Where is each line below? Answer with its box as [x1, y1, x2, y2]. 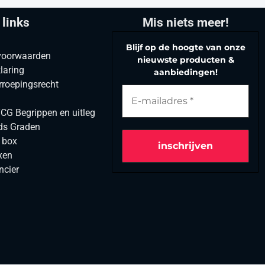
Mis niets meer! [142, 15, 229, 30]
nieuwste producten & [137, 54, 234, 65]
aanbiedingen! [153, 66, 218, 77]
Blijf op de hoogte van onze [125, 41, 245, 53]
